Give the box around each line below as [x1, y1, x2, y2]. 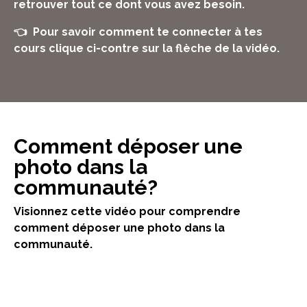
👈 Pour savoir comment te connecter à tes [14, 25, 262, 38]
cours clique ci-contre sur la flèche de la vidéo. [14, 41, 282, 55]
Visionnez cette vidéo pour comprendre [14, 204, 241, 218]
